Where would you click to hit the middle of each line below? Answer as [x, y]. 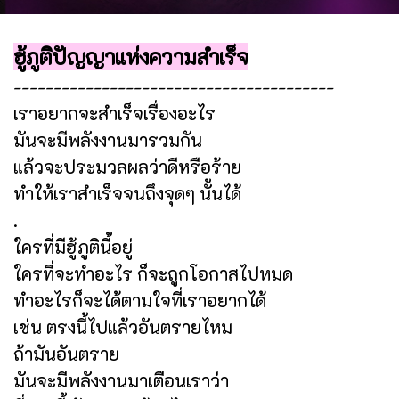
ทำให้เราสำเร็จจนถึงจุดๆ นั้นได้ [127, 193]
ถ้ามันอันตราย [66, 353]
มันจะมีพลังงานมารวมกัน [108, 139]
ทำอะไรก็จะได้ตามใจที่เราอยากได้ [140, 300]
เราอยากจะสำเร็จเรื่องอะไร [114, 113]
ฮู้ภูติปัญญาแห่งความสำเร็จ [131, 56]
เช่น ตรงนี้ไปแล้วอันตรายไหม [123, 326]
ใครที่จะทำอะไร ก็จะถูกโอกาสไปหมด [153, 273]
